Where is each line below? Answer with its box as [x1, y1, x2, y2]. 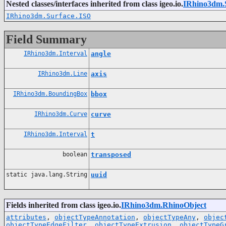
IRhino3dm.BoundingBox [13, 90, 87, 97]
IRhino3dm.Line [38, 70, 87, 77]
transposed [91, 150, 131, 158]
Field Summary [6, 32, 87, 46]
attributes [6, 213, 46, 221]
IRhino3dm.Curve [34, 110, 87, 118]
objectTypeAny [143, 213, 196, 221]
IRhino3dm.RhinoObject [121, 200, 206, 209]
